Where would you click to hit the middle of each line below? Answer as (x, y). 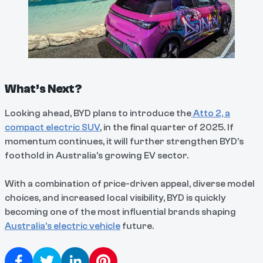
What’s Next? (43, 89)
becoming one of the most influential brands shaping (120, 212)
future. (137, 226)
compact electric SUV (52, 127)
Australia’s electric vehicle (63, 226)
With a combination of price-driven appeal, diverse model (130, 183)
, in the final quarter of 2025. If (167, 127)
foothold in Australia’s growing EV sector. (97, 155)
